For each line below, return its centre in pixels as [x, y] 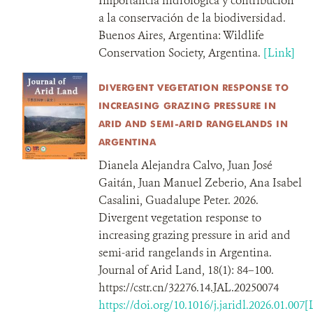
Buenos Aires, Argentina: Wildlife [181, 35]
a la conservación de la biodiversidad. [192, 18]
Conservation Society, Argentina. [181, 53]
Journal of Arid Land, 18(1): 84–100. [186, 270]
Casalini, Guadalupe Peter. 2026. [178, 200]
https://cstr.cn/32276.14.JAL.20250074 [188, 287]
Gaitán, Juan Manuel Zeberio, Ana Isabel [200, 183]
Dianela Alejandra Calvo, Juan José [185, 165]
